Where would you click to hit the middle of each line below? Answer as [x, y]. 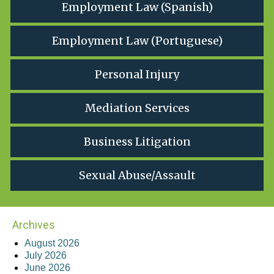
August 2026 [52, 243]
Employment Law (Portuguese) [137, 41]
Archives [34, 225]
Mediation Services [137, 108]
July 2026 [46, 256]
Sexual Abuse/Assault [137, 176]
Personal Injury [137, 75]
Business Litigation [137, 142]
